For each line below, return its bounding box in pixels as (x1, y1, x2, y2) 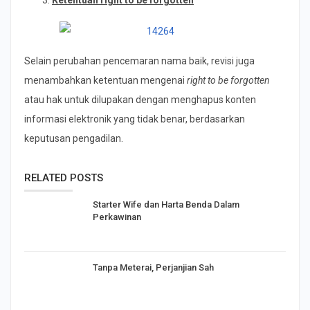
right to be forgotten (187, 74, 270, 86)
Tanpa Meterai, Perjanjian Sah (93, 262, 214, 273)
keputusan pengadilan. (24, 132, 123, 144)
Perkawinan (93, 211, 141, 222)
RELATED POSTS (24, 171, 103, 184)
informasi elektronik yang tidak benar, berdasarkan (24, 113, 245, 125)
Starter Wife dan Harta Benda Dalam (93, 199, 239, 210)
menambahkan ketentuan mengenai (24, 74, 187, 86)
